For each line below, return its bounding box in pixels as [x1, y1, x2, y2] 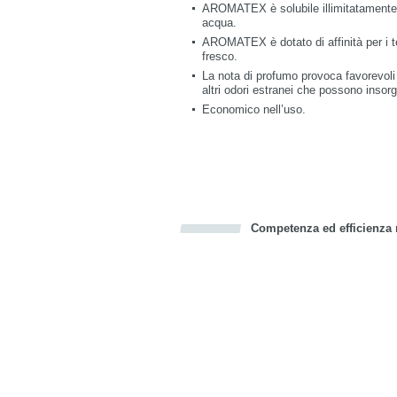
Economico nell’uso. [202, 103, 306, 116]
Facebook [72, 241, 122, 254]
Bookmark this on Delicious [52, 241, 193, 254]
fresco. [202, 50, 237, 63]
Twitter [90, 241, 123, 254]
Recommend [109, 241, 174, 254]
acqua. [202, 16, 237, 29]
